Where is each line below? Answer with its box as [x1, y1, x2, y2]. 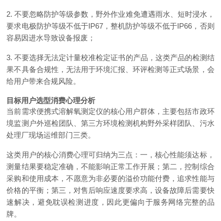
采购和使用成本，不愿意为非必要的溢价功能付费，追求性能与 [6, 174, 215, 183]
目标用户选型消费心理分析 [6, 96, 96, 105]
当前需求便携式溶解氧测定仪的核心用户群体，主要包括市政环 [6, 107, 215, 115]
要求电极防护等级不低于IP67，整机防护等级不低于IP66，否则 [6, 22, 215, 30]
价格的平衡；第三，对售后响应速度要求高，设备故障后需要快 [6, 186, 215, 194]
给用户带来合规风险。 [6, 77, 81, 85]
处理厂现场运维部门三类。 [6, 131, 96, 139]
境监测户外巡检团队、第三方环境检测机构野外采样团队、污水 [6, 119, 215, 127]
